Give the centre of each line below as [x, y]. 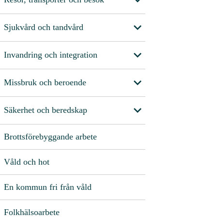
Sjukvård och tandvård [44, 27]
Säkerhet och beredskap [46, 110]
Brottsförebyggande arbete [50, 136]
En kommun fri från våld [48, 187]
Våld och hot [27, 162]
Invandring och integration [51, 55]
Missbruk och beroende [45, 83]
